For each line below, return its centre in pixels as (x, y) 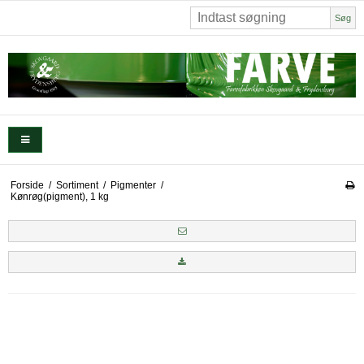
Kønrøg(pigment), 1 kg (59, 196)
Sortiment (77, 185)
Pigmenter (133, 185)
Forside (27, 185)
